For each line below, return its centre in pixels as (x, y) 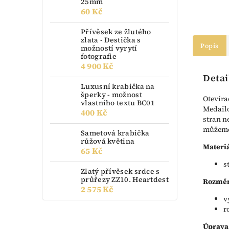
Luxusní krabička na (118, 86)
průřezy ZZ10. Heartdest (125, 179)
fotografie (99, 56)
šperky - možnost (111, 94)
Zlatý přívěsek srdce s (120, 171)
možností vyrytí (109, 48)
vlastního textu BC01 (118, 102)
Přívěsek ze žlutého (116, 31)
